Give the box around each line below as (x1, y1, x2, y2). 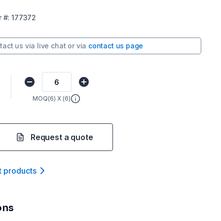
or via (68, 41, 87, 50)
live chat (37, 41, 66, 50)
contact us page (88, 41, 144, 50)
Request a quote (31, 132, 93, 142)
